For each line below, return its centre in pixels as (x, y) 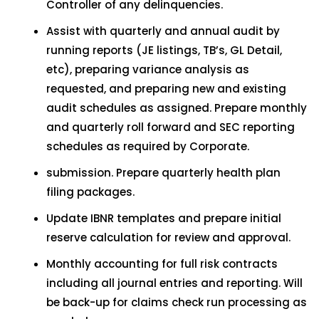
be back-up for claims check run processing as (177, 302)
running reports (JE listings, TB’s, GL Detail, (164, 50)
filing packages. (90, 192)
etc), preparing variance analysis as (148, 69)
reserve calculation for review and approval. (168, 237)
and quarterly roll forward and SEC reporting (171, 127)
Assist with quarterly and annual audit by (163, 31)
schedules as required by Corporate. (148, 146)
